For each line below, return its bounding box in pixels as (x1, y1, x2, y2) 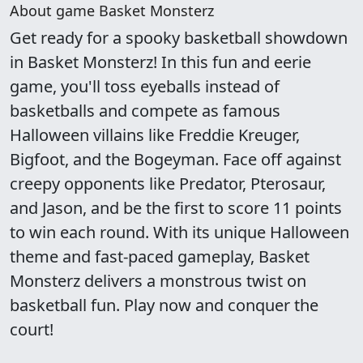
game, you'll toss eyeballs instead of (10, 75, 280, 97)
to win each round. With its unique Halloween (10, 221, 349, 243)
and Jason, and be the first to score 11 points (10, 197, 342, 219)
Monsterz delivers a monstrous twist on (10, 270, 306, 292)
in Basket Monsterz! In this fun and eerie (10, 51, 311, 73)
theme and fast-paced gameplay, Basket (10, 246, 310, 267)
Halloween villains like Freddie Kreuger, (10, 124, 300, 146)
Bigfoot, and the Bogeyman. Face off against (10, 148, 341, 170)
